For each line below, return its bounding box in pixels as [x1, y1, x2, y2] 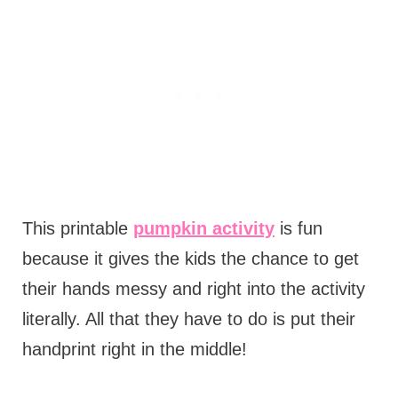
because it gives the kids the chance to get [21, 248, 359, 268]
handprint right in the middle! [21, 338, 252, 359]
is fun [274, 218, 322, 238]
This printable [21, 218, 133, 238]
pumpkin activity [132, 218, 275, 238]
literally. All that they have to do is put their [21, 308, 355, 329]
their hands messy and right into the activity [21, 278, 365, 298]
